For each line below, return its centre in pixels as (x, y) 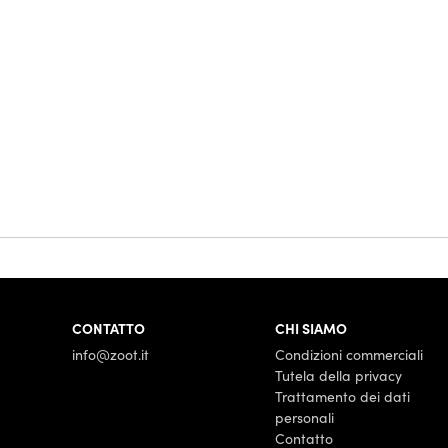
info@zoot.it (110, 354)
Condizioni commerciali (349, 354)
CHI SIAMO (311, 327)
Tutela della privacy (339, 375)
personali (305, 417)
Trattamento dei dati (343, 396)
